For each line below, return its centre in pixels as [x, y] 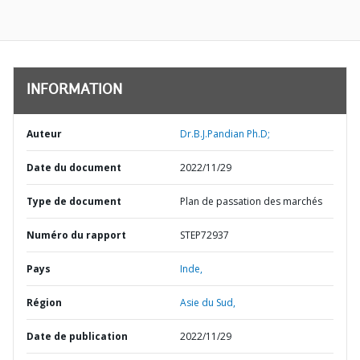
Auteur [44, 134]
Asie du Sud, [208, 303]
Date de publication [77, 336]
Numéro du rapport [76, 235]
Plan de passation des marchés [251, 201]
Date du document [74, 168]
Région [44, 303]
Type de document [74, 201]
